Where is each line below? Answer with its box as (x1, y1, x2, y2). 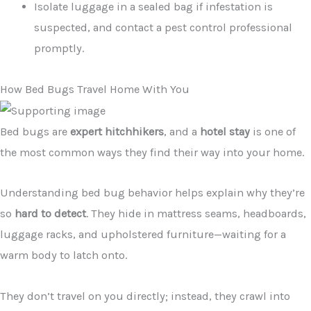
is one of (250, 124, 296, 138)
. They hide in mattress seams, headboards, (86, 207, 306, 221)
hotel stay (200, 124, 250, 138)
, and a (164, 124, 200, 138)
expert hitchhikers (70, 124, 164, 138)
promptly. (34, 41, 85, 55)
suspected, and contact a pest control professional (34, 20, 293, 34)
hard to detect (15, 207, 86, 221)
